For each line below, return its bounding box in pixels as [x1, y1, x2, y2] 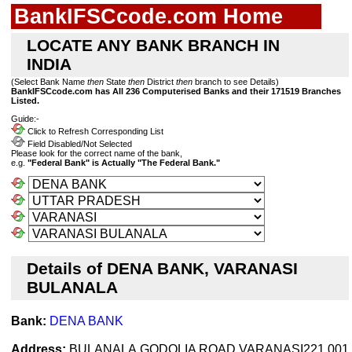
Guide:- [11, 114, 39, 124]
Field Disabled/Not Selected [25, 139, 132, 149]
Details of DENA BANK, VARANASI [27, 259, 298, 278]
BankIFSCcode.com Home [14, 4, 283, 28]
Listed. [11, 96, 39, 105]
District [145, 77, 176, 86]
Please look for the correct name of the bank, [11, 148, 182, 159]
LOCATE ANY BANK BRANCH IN [27, 36, 280, 54]
